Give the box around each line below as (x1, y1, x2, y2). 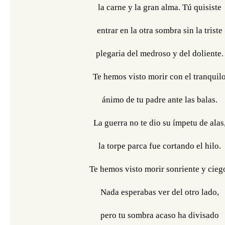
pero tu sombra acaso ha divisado (100, 210, 219, 220)
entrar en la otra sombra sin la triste (96, 26, 222, 35)
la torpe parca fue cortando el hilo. (98, 141, 221, 151)
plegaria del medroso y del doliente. (95, 49, 223, 58)
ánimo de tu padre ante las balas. (101, 95, 217, 104)
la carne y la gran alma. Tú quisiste (97, 3, 221, 12)
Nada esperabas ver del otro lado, (100, 187, 219, 197)
